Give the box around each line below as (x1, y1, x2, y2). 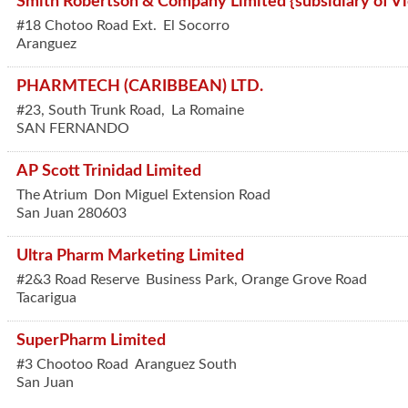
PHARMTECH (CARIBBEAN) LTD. (16, 78, 263, 94)
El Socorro (163, 18, 229, 33)
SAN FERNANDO (16, 121, 129, 136)
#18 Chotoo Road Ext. (16, 18, 157, 33)
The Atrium (16, 188, 87, 202)
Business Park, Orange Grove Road (146, 272, 367, 287)
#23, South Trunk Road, (16, 103, 168, 117)
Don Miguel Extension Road (94, 188, 270, 202)
